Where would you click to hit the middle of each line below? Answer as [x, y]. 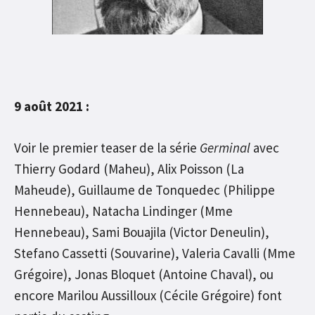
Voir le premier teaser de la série [107, 147]
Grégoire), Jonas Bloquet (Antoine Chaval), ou [144, 274]
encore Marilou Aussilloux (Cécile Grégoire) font [148, 295]
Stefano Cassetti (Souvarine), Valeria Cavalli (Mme [155, 253]
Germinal [225, 147]
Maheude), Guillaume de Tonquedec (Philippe [144, 189]
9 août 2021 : [52, 107]
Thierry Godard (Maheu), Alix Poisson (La [129, 168]
